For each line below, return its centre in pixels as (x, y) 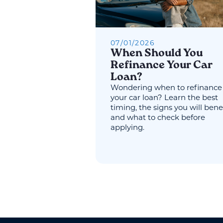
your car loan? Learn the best (164, 99)
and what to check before (158, 118)
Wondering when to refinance (166, 89)
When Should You (157, 54)
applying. (127, 128)
